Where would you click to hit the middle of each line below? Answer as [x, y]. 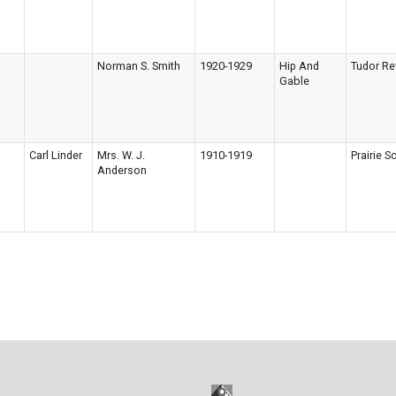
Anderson [122, 170]
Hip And [299, 66]
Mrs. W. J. [121, 155]
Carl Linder [56, 155]
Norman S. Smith [139, 66]
